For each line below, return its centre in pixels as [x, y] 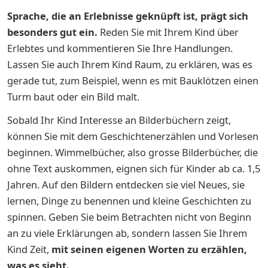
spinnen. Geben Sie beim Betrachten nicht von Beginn [129, 217]
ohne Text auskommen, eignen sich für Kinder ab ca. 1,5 [134, 168]
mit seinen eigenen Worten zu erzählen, [148, 249]
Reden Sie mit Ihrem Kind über [168, 32]
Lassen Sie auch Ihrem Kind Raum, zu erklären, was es [130, 64]
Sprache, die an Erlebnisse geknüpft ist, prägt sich [128, 16]
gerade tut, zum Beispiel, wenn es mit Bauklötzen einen [133, 80]
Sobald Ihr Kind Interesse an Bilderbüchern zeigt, [119, 120]
